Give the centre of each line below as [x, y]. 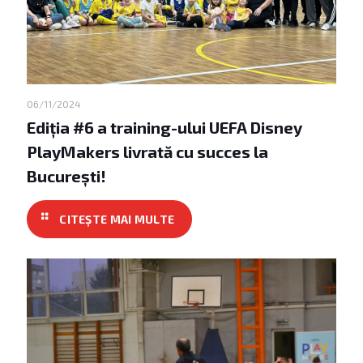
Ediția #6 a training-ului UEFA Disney [164, 127]
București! [66, 175]
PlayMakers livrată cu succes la [147, 151]
